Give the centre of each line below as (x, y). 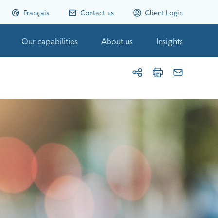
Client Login (164, 12)
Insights (170, 41)
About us (117, 41)
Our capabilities (50, 41)
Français (36, 12)
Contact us (97, 12)
